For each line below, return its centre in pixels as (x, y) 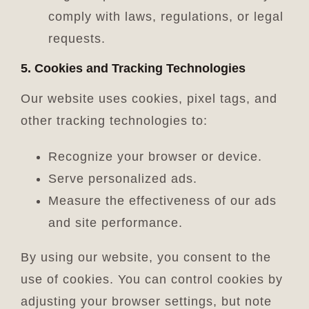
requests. (77, 38)
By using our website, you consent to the (146, 257)
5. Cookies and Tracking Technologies (133, 68)
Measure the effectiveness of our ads (162, 200)
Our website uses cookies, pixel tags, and (149, 98)
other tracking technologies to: (114, 120)
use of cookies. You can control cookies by (151, 279)
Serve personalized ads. (122, 178)
